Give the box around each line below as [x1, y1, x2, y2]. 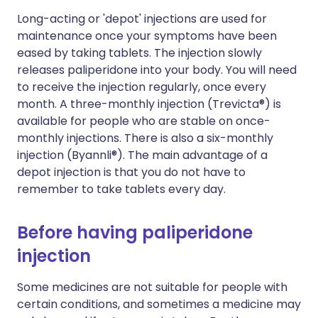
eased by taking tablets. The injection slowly [17, 45, 262, 61]
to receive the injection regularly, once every [17, 79, 266, 95]
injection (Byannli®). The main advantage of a [17, 147, 268, 163]
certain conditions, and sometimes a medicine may [17, 296, 301, 312]
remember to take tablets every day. [17, 181, 226, 197]
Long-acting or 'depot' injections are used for [17, 11, 267, 27]
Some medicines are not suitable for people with [17, 279, 287, 295]
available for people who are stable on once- [17, 113, 270, 129]
